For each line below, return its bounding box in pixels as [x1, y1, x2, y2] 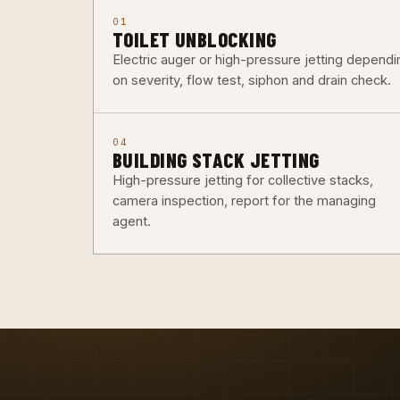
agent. [112, 212, 151, 229]
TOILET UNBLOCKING [112, 26, 277, 52]
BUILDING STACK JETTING [112, 146, 320, 172]
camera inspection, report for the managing [112, 192, 376, 209]
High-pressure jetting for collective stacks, [112, 171, 373, 188]
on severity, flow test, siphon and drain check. [112, 71, 391, 88]
